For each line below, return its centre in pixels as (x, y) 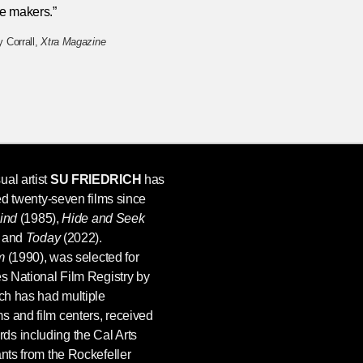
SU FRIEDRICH (96, 179)
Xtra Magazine (73, 41)
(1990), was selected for (72, 257)
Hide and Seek (103, 218)
